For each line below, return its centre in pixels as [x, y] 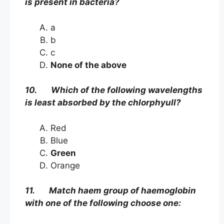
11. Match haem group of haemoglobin [110, 191]
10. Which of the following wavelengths [114, 90]
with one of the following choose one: [103, 203]
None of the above [88, 65]
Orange [65, 165]
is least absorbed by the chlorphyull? [103, 103]
